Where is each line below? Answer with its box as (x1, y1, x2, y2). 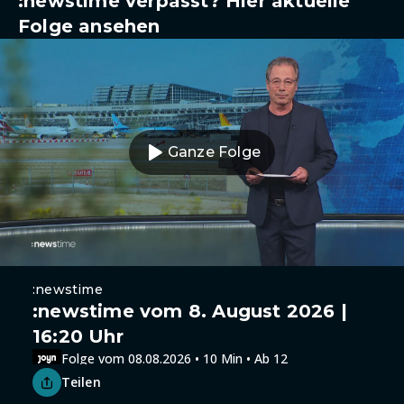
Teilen (61, 373, 101, 390)
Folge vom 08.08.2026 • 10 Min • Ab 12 (61, 349, 288, 367)
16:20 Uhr (32, 326, 124, 347)
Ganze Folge (167, 143, 262, 161)
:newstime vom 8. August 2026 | (32, 300, 348, 322)
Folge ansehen (18, 15, 161, 37)
